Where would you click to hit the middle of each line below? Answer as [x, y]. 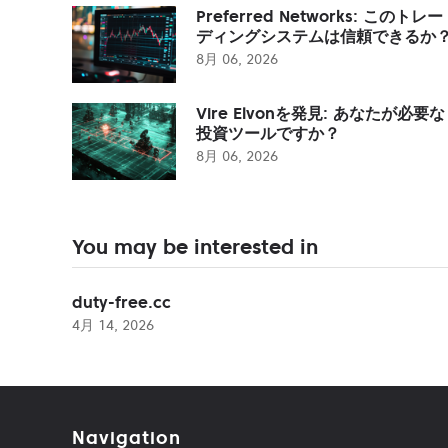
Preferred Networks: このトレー [319, 15]
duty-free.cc [121, 301]
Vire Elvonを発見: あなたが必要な [320, 112]
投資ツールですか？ [268, 132]
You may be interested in [195, 246]
